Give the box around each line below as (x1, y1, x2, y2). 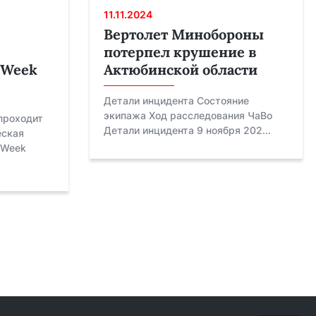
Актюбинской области (103, 61, 257, 79)
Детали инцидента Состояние (103, 95, 249, 107)
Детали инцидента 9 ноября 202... (103, 124, 271, 137)
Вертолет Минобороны (103, 25, 264, 44)
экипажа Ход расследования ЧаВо (103, 109, 272, 122)
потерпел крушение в (103, 43, 257, 61)
